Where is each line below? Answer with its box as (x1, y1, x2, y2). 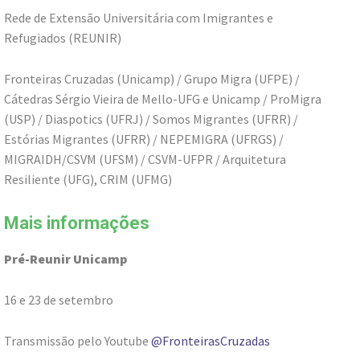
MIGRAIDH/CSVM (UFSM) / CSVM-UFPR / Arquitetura (4, 150, 286, 167)
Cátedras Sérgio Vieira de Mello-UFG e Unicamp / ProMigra (4, 90, 321, 107)
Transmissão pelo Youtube (4, 332, 151, 349)
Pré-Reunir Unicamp (4, 250, 127, 267)
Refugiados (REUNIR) (4, 29, 121, 46)
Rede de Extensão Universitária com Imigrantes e (4, 9, 273, 26)
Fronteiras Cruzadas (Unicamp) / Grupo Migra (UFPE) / (4, 70, 300, 87)
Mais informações (4, 212, 149, 233)
